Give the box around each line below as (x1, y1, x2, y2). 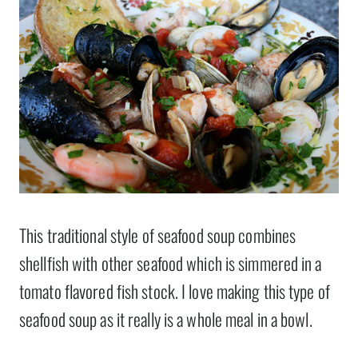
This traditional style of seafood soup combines (19, 222, 296, 249)
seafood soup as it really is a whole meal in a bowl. (19, 306, 312, 332)
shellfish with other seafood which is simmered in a (19, 250, 322, 276)
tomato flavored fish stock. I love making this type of (19, 278, 330, 304)
